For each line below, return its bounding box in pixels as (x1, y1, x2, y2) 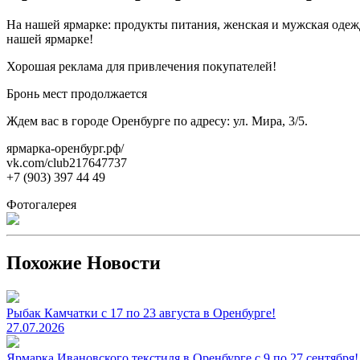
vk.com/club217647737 (6, 155, 127, 170)
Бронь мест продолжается (6, 86, 147, 100)
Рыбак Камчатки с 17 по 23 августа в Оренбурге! (6, 305, 276, 320)
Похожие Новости (6, 252, 161, 273)
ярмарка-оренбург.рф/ (6, 141, 124, 155)
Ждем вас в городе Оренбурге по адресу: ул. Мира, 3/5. (6, 113, 308, 128)
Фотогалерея (6, 197, 76, 211)
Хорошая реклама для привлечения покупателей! (6, 59, 276, 73)
